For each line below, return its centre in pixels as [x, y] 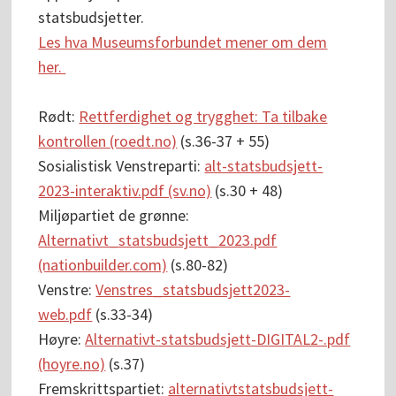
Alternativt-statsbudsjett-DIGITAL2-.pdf [218, 339]
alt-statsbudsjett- [264, 166]
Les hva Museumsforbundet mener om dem [183, 42]
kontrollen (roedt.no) [108, 141]
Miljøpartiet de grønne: [114, 216]
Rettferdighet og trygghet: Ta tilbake [203, 117]
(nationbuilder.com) [103, 265]
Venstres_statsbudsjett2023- [193, 290]
